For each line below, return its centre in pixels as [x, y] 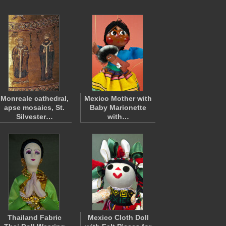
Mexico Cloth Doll [118, 217]
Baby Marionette [118, 107]
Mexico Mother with [118, 98]
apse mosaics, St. [34, 107]
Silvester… [34, 117]
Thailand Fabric [34, 217]
